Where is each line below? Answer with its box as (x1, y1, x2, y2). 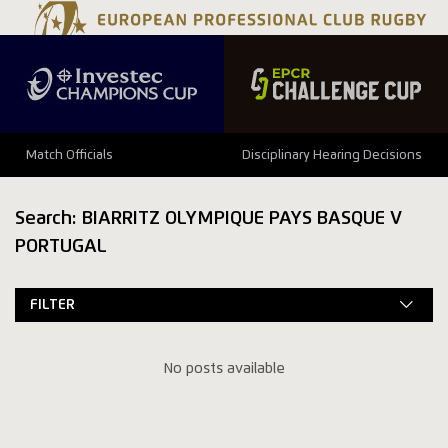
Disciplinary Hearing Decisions (242, 148, 423, 162)
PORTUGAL (15, 236, 108, 256)
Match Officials (25, 148, 113, 162)
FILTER (30, 297, 76, 312)
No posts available (163, 362, 285, 377)
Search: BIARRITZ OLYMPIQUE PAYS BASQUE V (15, 208, 403, 228)
